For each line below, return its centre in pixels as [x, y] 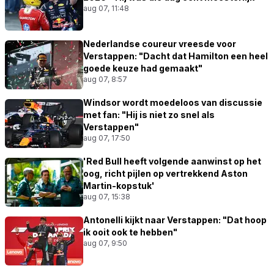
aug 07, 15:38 [107, 196]
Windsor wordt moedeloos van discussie [173, 102]
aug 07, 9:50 [105, 243]
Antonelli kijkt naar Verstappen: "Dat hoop [175, 220]
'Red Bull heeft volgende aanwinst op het [172, 161]
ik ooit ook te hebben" [130, 232]
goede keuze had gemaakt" [143, 68]
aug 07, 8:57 [105, 79]
